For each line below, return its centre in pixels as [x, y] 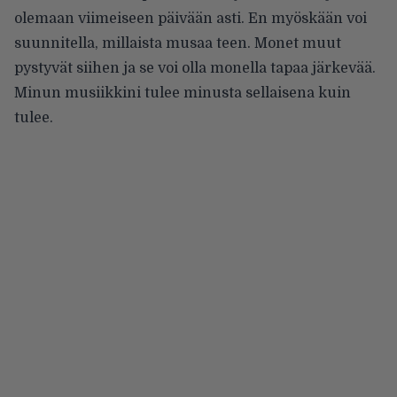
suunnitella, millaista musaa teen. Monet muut [178, 44]
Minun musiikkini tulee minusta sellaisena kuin [183, 93]
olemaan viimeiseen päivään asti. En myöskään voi [191, 19]
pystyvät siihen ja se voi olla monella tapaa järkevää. [195, 69]
